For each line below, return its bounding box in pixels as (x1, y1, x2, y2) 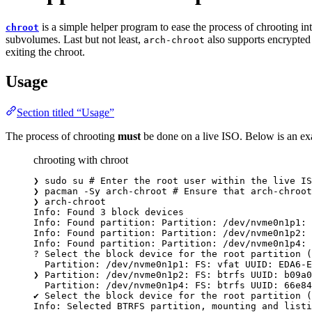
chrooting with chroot (33, 153, 128, 166)
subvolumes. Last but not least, (6, 33, 143, 45)
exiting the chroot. (6, 45, 85, 58)
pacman (45, 185, 78, 196)
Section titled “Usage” (17, 106, 114, 118)
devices (145, 206, 184, 217)
